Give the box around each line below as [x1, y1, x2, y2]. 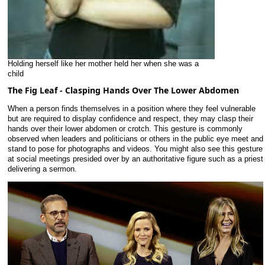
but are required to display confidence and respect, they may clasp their [8, 114, 253, 124]
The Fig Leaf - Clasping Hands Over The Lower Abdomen [8, 85, 239, 96]
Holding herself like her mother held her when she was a [8, 59, 199, 69]
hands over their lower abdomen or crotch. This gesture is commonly [8, 124, 243, 134]
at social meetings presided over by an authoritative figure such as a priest [8, 154, 263, 164]
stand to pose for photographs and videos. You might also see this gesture [8, 144, 263, 154]
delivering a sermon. [8, 164, 77, 174]
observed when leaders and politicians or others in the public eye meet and [8, 134, 263, 144]
